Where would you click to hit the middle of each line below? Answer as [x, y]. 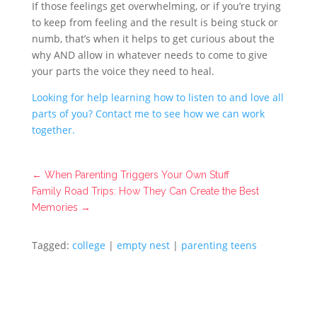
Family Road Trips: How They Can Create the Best [145, 191]
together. [54, 130]
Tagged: [52, 245]
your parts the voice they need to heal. [124, 71]
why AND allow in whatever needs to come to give [149, 55]
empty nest [143, 245]
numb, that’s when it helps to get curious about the [153, 39]
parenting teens [219, 245]
